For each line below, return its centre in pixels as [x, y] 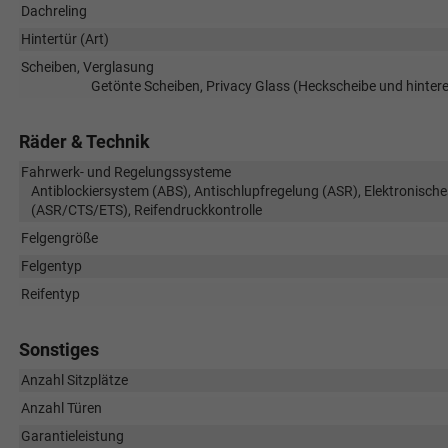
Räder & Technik [84, 141]
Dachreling [53, 10]
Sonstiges [58, 349]
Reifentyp [50, 293]
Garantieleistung [72, 435]
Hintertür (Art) [64, 38]
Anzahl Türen [61, 407]
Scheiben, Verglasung [87, 66]
